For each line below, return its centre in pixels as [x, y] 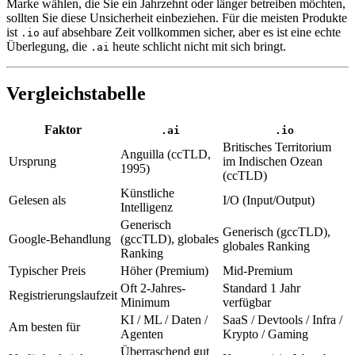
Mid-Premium [258, 271]
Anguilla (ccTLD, [166, 155]
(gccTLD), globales [170, 239]
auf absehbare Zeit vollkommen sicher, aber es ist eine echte [190, 32]
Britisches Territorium [277, 147]
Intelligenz [147, 208]
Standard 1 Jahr [261, 288]
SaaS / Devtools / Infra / [282, 320]
